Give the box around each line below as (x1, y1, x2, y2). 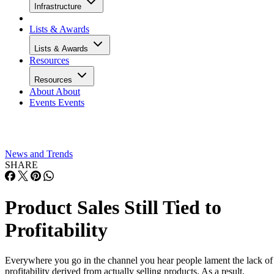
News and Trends (5, 149, 73, 159)
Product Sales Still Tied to (5, 196, 221, 219)
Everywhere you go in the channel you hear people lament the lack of (5, 254, 273, 265)
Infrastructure (34, 2, 84, 11)
